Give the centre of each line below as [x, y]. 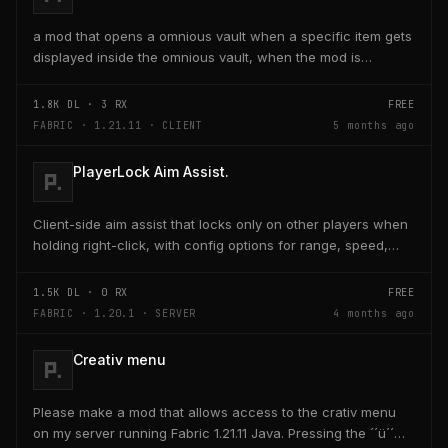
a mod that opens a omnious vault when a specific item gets [222, 35]
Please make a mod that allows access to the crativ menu [214, 411]
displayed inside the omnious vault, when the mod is [197, 56]
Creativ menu [119, 359]
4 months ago [374, 313]
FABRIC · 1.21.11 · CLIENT [118, 125]
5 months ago [374, 125]
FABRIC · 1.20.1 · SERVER [115, 313]
